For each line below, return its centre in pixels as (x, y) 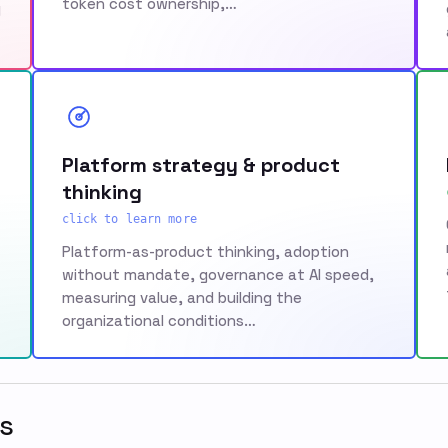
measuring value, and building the (181, 297)
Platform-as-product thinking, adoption (205, 251)
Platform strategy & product (200, 164)
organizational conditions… (158, 320)
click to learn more (129, 218)
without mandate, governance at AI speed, (217, 274)
